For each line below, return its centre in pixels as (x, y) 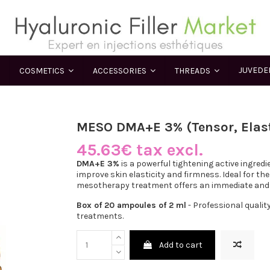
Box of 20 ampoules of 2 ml (131, 206)
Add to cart (181, 245)
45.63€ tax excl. (140, 150)
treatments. (100, 216)
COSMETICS (43, 71)
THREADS (193, 71)
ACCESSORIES (121, 71)
